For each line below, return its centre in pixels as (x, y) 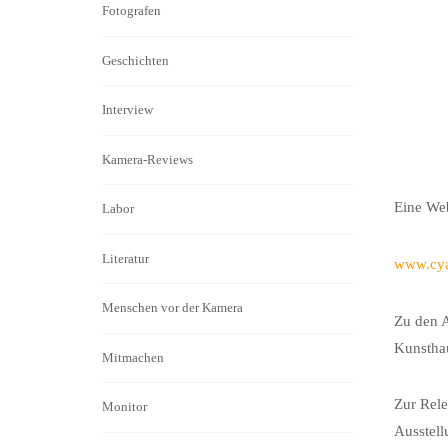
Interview (127, 110)
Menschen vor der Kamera (172, 308)
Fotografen (131, 11)
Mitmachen (133, 357)
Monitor (124, 407)
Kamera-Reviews (147, 159)
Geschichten (135, 60)
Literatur (125, 258)
